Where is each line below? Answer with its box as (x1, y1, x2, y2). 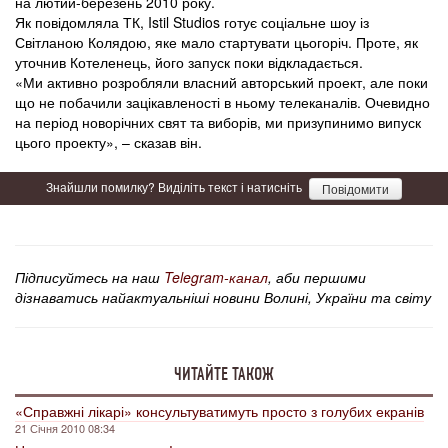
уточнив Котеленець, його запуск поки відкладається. (15, 52, 371, 73)
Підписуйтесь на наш (15, 267, 164, 288)
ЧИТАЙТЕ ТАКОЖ (174, 363, 274, 386)
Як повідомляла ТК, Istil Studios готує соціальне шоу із (15, 12, 369, 33)
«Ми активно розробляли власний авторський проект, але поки (15, 72, 428, 93)
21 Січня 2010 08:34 (15, 420, 115, 437)
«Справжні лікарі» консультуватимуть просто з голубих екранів (15, 401, 424, 422)
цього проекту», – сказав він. (15, 132, 202, 153)
